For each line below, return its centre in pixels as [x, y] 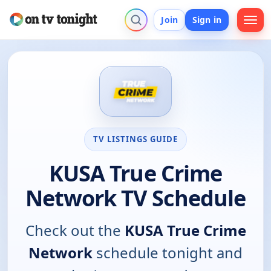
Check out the [75, 230]
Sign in [207, 19]
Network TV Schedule [135, 198]
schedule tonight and [168, 252]
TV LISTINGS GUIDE [135, 139]
